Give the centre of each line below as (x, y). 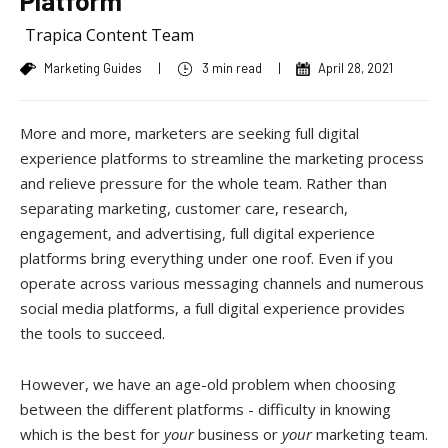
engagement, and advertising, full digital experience (197, 232)
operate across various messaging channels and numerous (222, 282)
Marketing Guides (93, 67)
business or (238, 433)
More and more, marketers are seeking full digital (189, 132)
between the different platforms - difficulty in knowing (205, 408)
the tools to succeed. (92, 332)
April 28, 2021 (355, 67)
